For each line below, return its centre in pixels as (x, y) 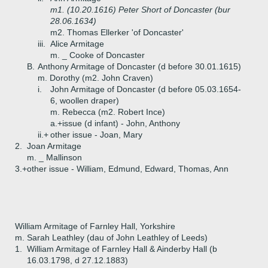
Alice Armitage (77, 44)
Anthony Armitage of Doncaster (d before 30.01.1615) (139, 66)
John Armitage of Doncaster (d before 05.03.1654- (146, 89)
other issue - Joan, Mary (96, 135)
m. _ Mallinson (54, 157)
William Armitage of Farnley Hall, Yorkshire (95, 226)
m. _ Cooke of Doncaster (98, 55)
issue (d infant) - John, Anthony (121, 123)
